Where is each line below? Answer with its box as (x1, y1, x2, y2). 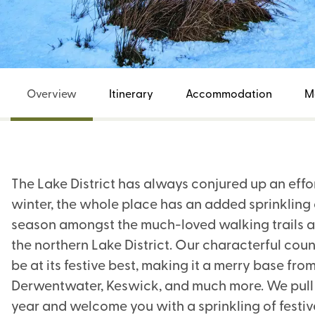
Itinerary (109, 84, 153, 101)
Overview (27, 84, 77, 101)
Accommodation (186, 84, 272, 101)
